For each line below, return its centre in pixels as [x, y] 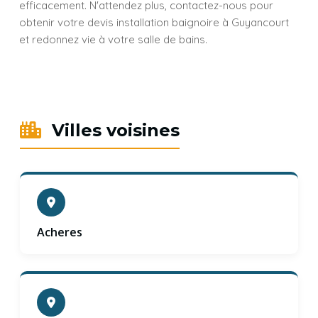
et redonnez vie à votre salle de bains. [113, 39]
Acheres [60, 232]
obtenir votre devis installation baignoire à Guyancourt [154, 22]
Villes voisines [113, 130]
